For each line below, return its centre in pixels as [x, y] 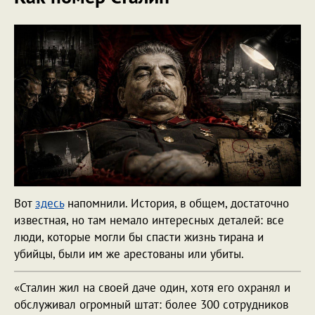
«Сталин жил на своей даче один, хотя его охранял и [152, 287]
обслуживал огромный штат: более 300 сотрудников [151, 304]
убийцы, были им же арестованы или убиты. [130, 253]
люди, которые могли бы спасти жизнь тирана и [139, 237]
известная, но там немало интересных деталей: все [149, 220]
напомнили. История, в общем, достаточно [176, 203]
